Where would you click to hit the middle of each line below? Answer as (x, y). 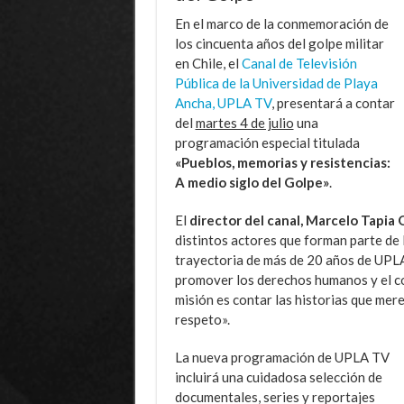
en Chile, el (208, 63)
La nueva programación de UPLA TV (282, 357)
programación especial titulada (267, 142)
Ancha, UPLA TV (223, 102)
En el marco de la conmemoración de (281, 23)
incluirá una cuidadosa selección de (278, 376)
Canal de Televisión (299, 63)
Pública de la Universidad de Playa (276, 83)
